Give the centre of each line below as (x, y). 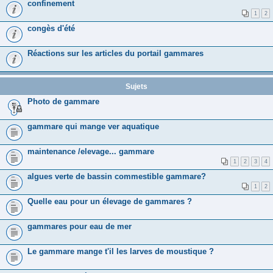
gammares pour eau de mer (80, 226)
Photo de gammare (63, 101)
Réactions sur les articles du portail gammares (115, 53)
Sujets (136, 86)
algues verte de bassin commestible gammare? (117, 176)
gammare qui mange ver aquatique (93, 126)
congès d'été (51, 28)
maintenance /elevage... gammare (91, 151)
